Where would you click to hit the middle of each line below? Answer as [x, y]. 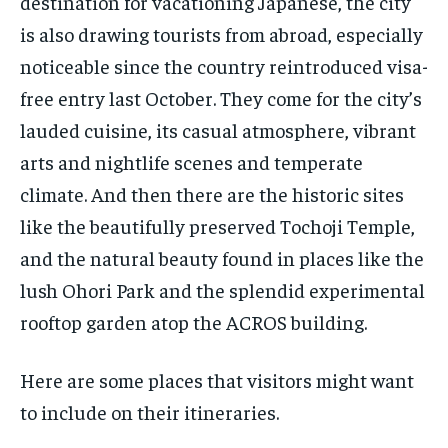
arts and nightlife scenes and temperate [191, 162]
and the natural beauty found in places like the [222, 258]
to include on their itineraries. [149, 412]
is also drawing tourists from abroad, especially [221, 34]
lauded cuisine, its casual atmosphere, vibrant [218, 130]
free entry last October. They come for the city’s [221, 98]
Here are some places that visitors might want [217, 380]
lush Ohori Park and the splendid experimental [222, 290]
